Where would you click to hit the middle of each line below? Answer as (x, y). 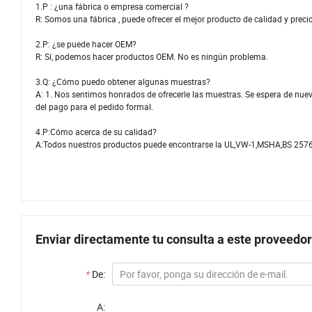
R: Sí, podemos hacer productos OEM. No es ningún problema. (152, 57)
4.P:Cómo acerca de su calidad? (96, 132)
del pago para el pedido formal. (94, 107)
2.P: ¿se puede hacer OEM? (86, 44)
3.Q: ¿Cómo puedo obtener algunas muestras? (123, 82)
